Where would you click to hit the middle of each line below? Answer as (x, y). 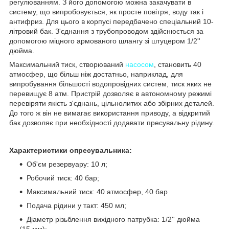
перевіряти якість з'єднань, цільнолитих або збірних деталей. (112, 103)
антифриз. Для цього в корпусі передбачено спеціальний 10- (111, 21)
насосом (140, 64)
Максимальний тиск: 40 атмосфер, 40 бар (97, 191)
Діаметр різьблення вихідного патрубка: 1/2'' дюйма (113, 219)
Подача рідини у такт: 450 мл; (76, 205)
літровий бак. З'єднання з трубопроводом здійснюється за (106, 31)
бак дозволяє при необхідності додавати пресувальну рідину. (112, 122)
